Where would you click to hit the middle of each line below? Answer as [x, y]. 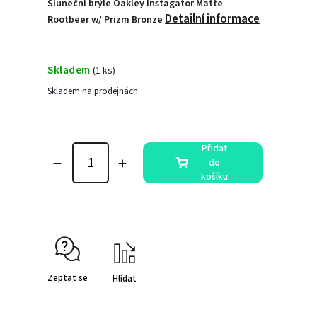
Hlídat [125, 278]
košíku [215, 177]
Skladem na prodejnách [93, 91]
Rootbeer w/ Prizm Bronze [106, 20]
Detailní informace [213, 19]
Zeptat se [68, 278]
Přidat [214, 148]
